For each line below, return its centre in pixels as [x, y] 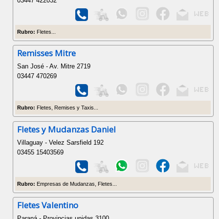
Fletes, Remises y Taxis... [67, 108]
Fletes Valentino [48, 205]
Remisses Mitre [47, 53]
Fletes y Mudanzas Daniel [67, 129]
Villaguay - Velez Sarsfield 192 [61, 142]
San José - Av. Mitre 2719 [54, 66]
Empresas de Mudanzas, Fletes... [76, 184]
